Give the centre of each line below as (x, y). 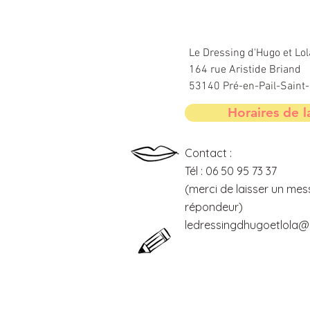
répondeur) (214, 207)
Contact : (210, 153)
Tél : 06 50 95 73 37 (231, 171)
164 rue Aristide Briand (245, 70)
